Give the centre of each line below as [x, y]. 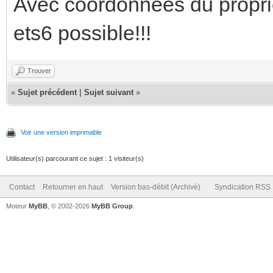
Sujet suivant [109, 92]
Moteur [17, 206]
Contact [22, 187]
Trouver [39, 70]
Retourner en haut [73, 187]
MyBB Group [112, 206]
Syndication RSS [243, 187]
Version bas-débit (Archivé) [156, 187]
